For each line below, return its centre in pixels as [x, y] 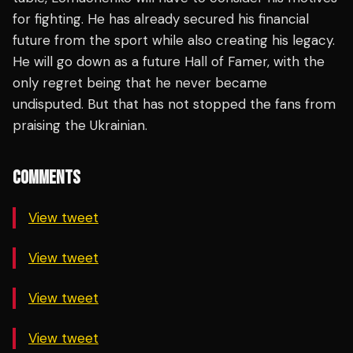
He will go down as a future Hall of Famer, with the [169, 62]
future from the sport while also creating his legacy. [174, 41]
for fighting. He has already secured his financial [161, 19]
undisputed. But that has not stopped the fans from [174, 104]
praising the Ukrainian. [80, 126]
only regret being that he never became [140, 83]
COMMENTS [46, 178]
